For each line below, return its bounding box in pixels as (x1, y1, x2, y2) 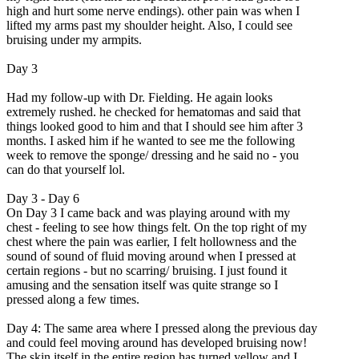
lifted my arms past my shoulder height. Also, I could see (6, 18, 292, 33)
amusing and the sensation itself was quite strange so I (6, 278, 278, 292)
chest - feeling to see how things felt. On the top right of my (6, 220, 307, 235)
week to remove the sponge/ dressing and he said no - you (6, 148, 299, 163)
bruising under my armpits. (6, 33, 142, 47)
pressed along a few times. (6, 292, 139, 307)
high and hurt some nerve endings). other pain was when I (6, 4, 300, 18)
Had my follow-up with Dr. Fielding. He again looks (6, 91, 272, 105)
